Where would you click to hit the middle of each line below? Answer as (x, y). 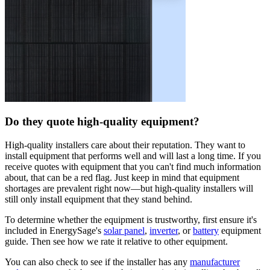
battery (206, 231)
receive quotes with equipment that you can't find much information (133, 167)
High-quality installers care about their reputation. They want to (125, 145)
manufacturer (215, 262)
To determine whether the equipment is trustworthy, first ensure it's (131, 220)
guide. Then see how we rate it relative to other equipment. (116, 242)
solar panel (124, 231)
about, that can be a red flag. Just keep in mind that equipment (122, 178)
